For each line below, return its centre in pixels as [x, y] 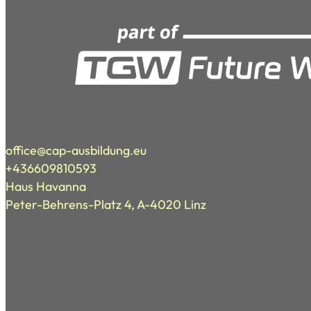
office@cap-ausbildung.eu [76, 151]
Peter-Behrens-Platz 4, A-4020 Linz [106, 205]
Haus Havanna [46, 187]
